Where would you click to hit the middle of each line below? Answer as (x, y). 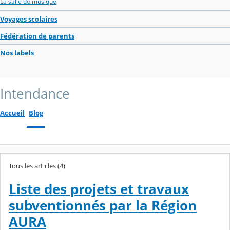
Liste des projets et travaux (99, 189)
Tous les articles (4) (37, 166)
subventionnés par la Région (103, 206)
